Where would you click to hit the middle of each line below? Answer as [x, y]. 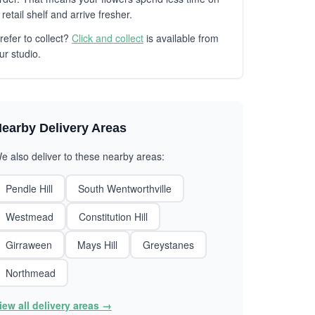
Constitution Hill [113, 217]
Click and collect [108, 38]
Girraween [29, 245]
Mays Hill [97, 245]
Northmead [31, 273]
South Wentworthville [125, 188]
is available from [181, 38]
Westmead [30, 217]
